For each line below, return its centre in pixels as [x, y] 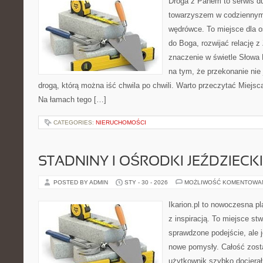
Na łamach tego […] [72, 100]
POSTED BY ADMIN [82, 182]
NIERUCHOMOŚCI [121, 122]
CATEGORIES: [75, 122]
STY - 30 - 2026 [146, 182]
